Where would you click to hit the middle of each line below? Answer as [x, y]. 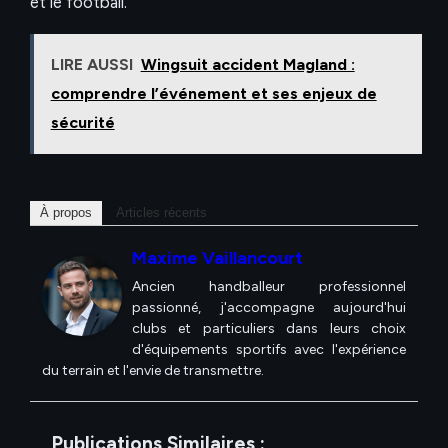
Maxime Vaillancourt [217, 257]
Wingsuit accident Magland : [247, 65]
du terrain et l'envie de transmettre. [153, 370]
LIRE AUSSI [91, 65]
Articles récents [161, 212]
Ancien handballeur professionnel [269, 286]
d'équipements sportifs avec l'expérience [269, 349]
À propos [66, 212]
